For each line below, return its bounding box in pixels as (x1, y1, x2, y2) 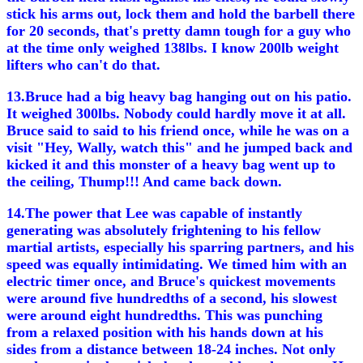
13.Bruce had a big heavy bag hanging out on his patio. (6, 88, 352, 105)
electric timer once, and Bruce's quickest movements (6, 273, 335, 289)
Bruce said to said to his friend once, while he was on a (6, 122, 349, 139)
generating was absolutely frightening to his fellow (6, 222, 321, 238)
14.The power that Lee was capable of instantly (6, 205, 302, 221)
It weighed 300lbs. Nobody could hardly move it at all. (6, 105, 346, 122)
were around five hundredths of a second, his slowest (6, 290, 337, 306)
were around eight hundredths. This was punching (6, 307, 322, 323)
